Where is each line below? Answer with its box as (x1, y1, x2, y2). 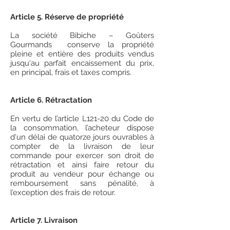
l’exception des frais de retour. (10, 188, 116, 197)
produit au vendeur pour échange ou (10, 169, 154, 179)
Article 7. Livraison (10, 216, 78, 225)
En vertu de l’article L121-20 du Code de (10, 114, 154, 123)
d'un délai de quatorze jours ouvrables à (10, 132, 154, 142)
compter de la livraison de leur (10, 142, 154, 151)
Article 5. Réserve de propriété (10, 12, 124, 22)
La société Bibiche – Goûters (10, 31, 154, 40)
